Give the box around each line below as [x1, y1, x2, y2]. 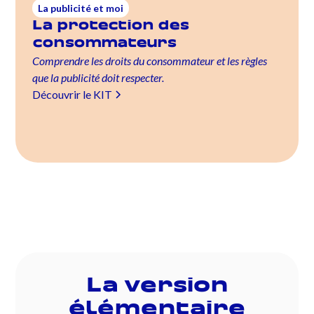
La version [86, 276, 228, 296]
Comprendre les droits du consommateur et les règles [32, 53, 268, 67]
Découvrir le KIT [32, 87, 113, 101]
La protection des [32, 19, 190, 32]
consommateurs [32, 36, 177, 50]
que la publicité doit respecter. [32, 70, 165, 84]
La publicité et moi [38, 1, 124, 14]
